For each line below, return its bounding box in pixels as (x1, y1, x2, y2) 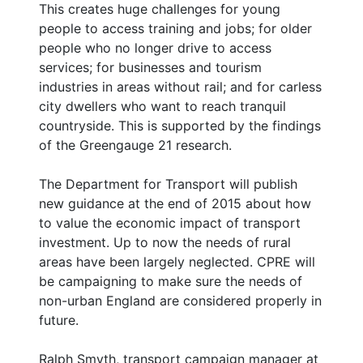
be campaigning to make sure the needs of (39, 273, 302, 290)
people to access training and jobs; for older (39, 20, 312, 37)
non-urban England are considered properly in (39, 293, 322, 310)
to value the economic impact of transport (39, 215, 301, 232)
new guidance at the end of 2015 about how (39, 195, 311, 212)
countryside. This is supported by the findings (39, 117, 321, 135)
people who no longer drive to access (39, 40, 271, 57)
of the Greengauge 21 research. (39, 137, 232, 154)
